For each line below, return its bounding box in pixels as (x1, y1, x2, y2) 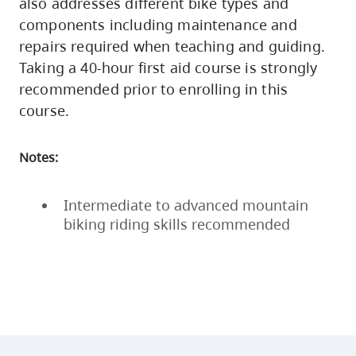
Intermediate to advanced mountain (64, 195, 308, 215)
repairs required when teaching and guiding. (19, 37, 325, 56)
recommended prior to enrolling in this (19, 79, 288, 99)
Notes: (19, 149, 58, 167)
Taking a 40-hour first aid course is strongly (19, 58, 318, 77)
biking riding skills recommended (64, 215, 290, 234)
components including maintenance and (19, 15, 297, 34)
